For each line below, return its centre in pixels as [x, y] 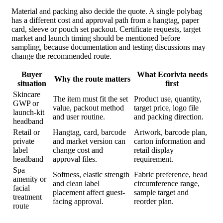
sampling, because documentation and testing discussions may [109, 47]
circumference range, [167, 184]
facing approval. [78, 202]
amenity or [30, 179]
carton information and [169, 141]
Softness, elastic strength [91, 175]
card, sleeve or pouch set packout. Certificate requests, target [106, 29]
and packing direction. [169, 117]
